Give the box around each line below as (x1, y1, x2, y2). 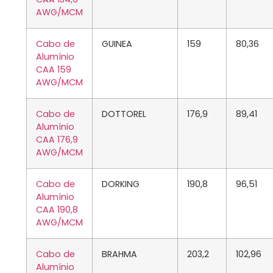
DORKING (102, 178, 140, 191)
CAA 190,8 (36, 204, 78, 216)
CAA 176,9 (36, 133, 78, 146)
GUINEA (102, 38, 132, 51)
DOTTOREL (102, 108, 146, 121)
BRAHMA (102, 248, 137, 261)
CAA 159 (36, 63, 71, 76)
